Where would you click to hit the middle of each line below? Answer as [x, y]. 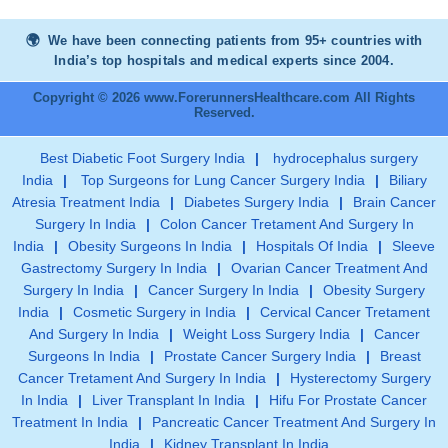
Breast [400, 356]
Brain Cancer [394, 202]
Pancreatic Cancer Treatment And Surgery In [294, 422]
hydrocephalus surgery [343, 158]
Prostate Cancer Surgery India [259, 356]
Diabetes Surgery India [256, 202]
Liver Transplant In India [168, 400]
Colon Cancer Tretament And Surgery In [286, 224]
